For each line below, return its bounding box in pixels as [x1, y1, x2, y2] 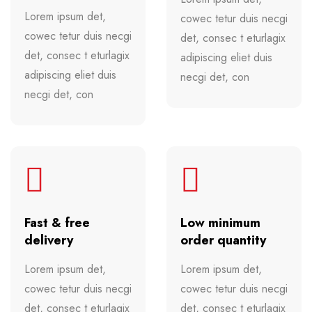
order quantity [180, 231, 266, 249]
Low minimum [180, 213, 260, 232]
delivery [24, 231, 73, 249]
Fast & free [24, 213, 90, 232]
